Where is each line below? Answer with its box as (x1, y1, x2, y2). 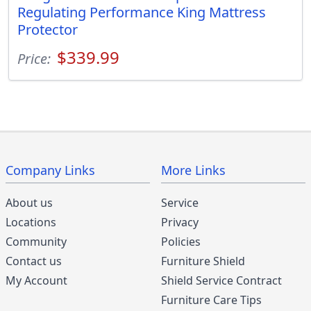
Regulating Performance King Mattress (17, 2, 266, 22)
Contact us (6, 253, 62, 269)
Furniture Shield (161, 253, 245, 269)
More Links (161, 161, 226, 178)
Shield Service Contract (161, 272, 282, 288)
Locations (6, 214, 56, 230)
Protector (17, 19, 78, 39)
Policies (161, 233, 201, 249)
